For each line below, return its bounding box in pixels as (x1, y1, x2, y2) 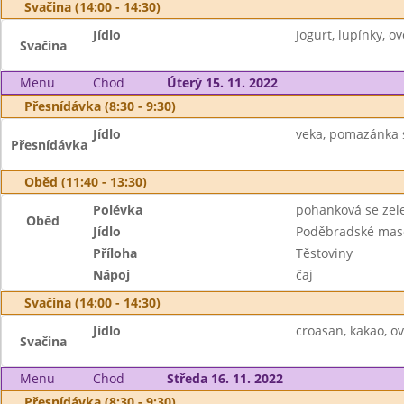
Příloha (93, 244, 138, 262)
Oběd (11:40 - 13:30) (24, 173, 147, 190)
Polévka (93, 201, 143, 218)
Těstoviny (295, 244, 353, 262)
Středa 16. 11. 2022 (166, 370, 283, 387)
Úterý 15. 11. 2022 (166, 74, 278, 91)
